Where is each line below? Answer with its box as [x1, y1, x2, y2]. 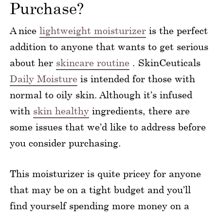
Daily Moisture [10, 73, 77, 85]
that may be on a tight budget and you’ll [10, 184, 191, 196]
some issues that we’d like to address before [10, 121, 206, 133]
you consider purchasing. [10, 137, 121, 149]
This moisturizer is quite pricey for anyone [10, 168, 201, 180]
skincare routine [56, 57, 129, 69]
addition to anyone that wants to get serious [10, 41, 208, 53]
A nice [10, 25, 39, 36]
